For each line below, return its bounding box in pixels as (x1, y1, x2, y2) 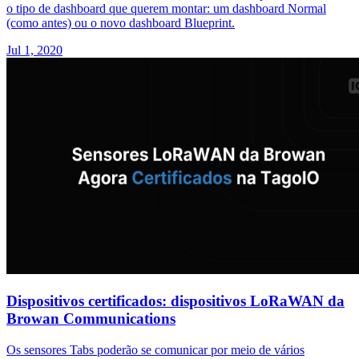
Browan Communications (6, 309, 175, 327)
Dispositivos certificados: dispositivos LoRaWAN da (6, 292, 345, 309)
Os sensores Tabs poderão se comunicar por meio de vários (6, 342, 305, 357)
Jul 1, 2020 (6, 43, 63, 58)
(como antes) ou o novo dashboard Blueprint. (6, 16, 235, 30)
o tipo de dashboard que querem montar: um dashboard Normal (6, 2, 326, 16)
